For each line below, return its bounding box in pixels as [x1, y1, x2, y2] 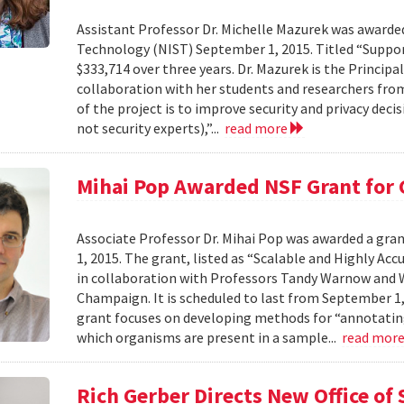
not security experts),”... [77, 119, 225, 137]
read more [225, 119, 291, 137]
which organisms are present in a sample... [77, 328, 343, 346]
